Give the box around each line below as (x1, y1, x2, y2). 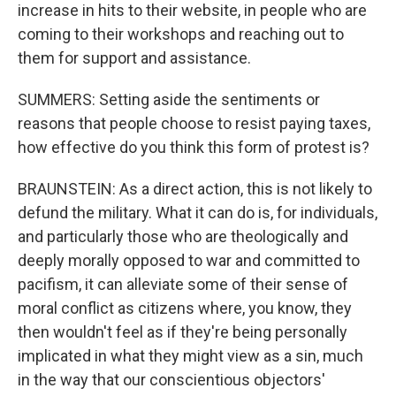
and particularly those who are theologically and (18, 227, 348, 246)
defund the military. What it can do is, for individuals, (18, 203, 377, 222)
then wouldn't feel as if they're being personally (18, 323, 347, 341)
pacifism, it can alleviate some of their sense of (18, 275, 348, 293)
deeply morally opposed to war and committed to (18, 251, 360, 270)
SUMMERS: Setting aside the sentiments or (18, 90, 320, 109)
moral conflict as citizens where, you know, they (18, 299, 352, 317)
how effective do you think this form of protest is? (18, 138, 369, 156)
